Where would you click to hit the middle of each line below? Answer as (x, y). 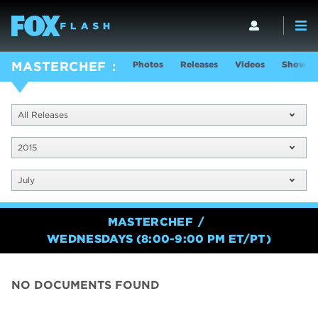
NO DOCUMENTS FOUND (86, 285)
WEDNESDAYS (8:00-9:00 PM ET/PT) (159, 239)
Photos (148, 64)
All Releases (43, 115)
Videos (250, 64)
